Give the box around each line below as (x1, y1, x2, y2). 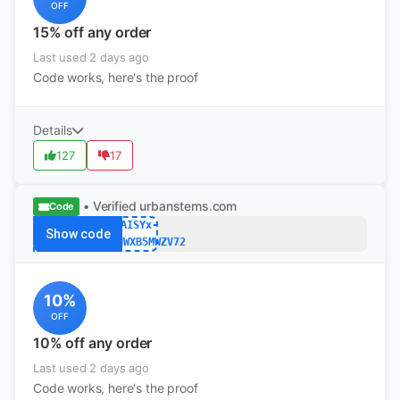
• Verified (83, 198, 137, 213)
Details (33, 122, 72, 137)
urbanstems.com (139, 198, 237, 213)
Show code (45, 227, 111, 241)
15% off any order (33, 23, 152, 41)
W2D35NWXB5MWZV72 (86, 236, 186, 248)
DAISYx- (113, 219, 158, 231)
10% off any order (33, 334, 153, 352)
